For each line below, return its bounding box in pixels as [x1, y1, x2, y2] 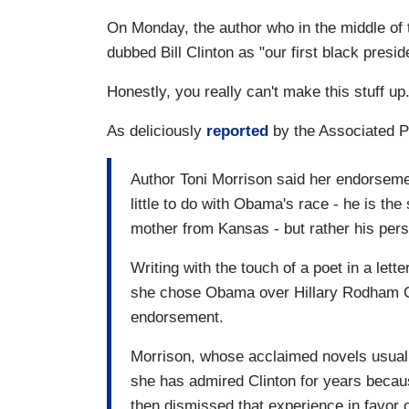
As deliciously [107, 121, 206, 140]
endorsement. [131, 309, 224, 327]
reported [206, 121, 268, 140]
